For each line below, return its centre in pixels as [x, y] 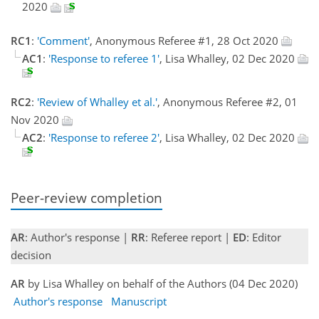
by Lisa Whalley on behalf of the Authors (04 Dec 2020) [161, 284]
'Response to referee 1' [104, 58]
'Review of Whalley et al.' [97, 102]
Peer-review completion [87, 198]
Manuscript [139, 302]
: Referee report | [189, 237]
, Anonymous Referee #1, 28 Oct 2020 [185, 40]
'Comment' [63, 40]
